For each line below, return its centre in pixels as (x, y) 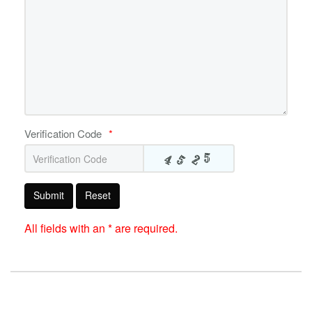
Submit (49, 195)
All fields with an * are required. (101, 228)
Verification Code (63, 134)
